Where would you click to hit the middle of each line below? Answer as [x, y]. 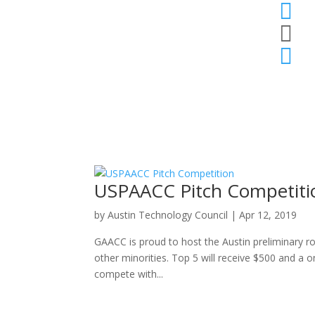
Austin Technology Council [168, 214]
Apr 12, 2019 [268, 214]
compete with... [129, 274]
